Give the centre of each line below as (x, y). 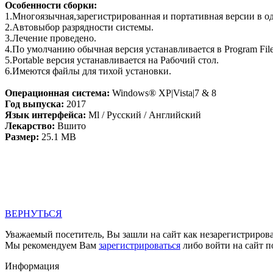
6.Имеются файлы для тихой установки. (88, 71)
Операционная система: (57, 93)
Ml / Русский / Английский (144, 115)
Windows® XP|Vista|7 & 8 (163, 93)
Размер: (22, 136)
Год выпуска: (34, 104)
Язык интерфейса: (45, 115)
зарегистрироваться (140, 245)
